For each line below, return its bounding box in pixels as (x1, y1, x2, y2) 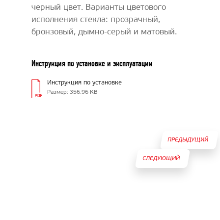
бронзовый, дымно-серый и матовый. (31, 28, 179, 36)
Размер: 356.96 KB (47, 89, 98, 95)
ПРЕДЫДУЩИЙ (167, 137, 208, 143)
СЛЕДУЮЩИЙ (142, 156, 180, 162)
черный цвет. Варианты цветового (31, 3, 166, 12)
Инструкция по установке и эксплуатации (31, 58, 153, 68)
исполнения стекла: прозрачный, (31, 16, 160, 24)
